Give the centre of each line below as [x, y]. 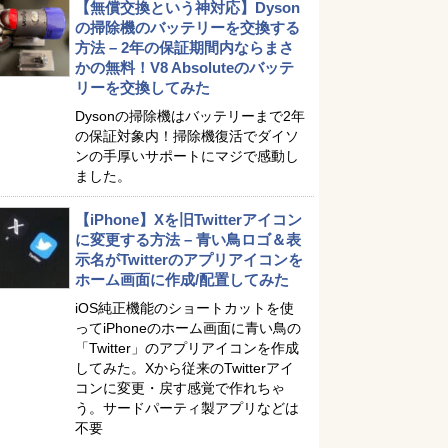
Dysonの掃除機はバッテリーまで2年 [190, 116]
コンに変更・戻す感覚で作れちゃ [180, 388]
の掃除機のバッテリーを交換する [187, 27]
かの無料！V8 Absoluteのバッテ [184, 67]
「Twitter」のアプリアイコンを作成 [187, 348]
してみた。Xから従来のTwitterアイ [184, 368]
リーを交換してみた [142, 87]
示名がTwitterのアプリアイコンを [189, 259]
